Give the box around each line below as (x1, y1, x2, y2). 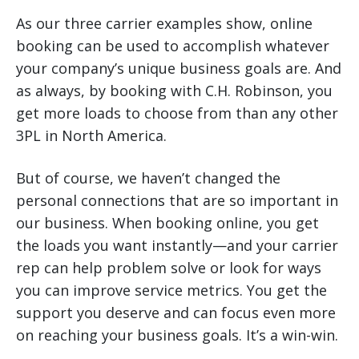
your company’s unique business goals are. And (16, 58, 341, 79)
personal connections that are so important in (16, 191, 338, 211)
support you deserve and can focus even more (16, 303, 336, 323)
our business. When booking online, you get (16, 213, 319, 233)
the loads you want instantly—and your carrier (16, 236, 338, 256)
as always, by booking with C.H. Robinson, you (16, 81, 333, 101)
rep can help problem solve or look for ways (16, 258, 321, 278)
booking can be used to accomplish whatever (16, 36, 329, 56)
